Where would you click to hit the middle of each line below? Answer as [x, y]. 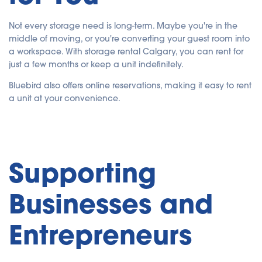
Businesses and [111, 204]
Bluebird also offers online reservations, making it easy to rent [130, 85]
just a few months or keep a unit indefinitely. [96, 64]
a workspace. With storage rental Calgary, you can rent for [126, 51]
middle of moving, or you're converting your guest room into [129, 39]
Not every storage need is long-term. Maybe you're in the [123, 26]
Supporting [82, 173]
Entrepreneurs [100, 235]
